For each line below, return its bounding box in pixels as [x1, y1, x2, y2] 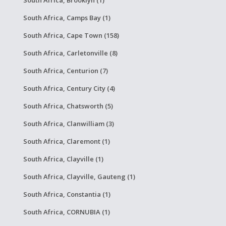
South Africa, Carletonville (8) [23, 48, 118, 58]
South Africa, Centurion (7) [23, 66, 108, 75]
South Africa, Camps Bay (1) [23, 13, 110, 22]
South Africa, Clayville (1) [23, 154, 103, 163]
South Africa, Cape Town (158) [23, 31, 119, 40]
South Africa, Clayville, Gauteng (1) [23, 172, 135, 181]
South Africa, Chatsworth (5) [23, 101, 113, 110]
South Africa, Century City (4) [23, 84, 115, 93]
